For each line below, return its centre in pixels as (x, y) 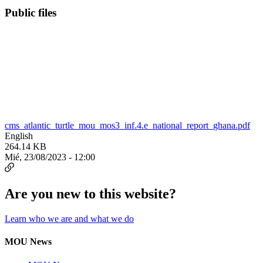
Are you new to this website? (90, 194)
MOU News (28, 242)
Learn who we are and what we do (69, 219)
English (19, 136)
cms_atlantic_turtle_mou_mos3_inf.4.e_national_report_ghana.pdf (127, 126)
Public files (31, 12)
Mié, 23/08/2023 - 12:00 (50, 157)
